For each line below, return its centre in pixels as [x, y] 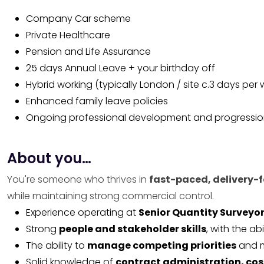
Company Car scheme [78, 18]
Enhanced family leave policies [97, 101]
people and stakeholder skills [133, 229]
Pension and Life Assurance [88, 51]
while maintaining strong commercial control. [110, 196]
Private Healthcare [68, 35]
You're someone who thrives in [78, 179]
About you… [49, 158]
